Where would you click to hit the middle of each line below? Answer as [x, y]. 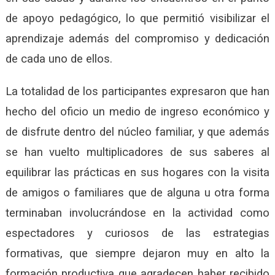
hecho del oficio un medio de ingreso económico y [137, 112]
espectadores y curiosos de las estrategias [137, 234]
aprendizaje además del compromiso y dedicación [137, 39]
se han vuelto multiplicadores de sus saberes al [137, 153]
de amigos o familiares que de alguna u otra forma [137, 193]
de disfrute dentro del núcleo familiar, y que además [137, 132]
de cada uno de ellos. [59, 59]
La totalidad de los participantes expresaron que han [137, 92]
